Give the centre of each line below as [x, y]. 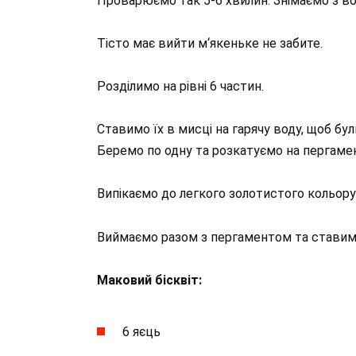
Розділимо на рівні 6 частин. [180, 86]
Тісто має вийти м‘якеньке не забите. [210, 43]
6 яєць [141, 332]
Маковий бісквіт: [149, 280]
